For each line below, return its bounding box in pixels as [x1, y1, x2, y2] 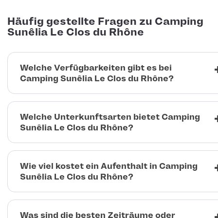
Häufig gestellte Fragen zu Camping [7, 15, 203, 28]
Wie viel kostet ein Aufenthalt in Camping [20, 161, 198, 171]
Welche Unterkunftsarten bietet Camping [20, 112, 200, 122]
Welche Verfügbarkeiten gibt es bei [20, 63, 172, 73]
